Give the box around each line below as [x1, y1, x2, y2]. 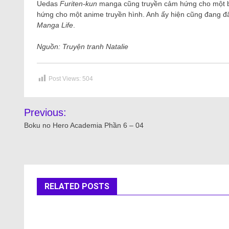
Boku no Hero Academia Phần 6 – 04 [24, 121, 144, 129]
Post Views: [49, 75, 81, 83]
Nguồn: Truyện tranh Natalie [37, 42, 128, 51]
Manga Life [37, 21, 73, 29]
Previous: [24, 107, 66, 118]
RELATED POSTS [44, 181, 109, 191]
